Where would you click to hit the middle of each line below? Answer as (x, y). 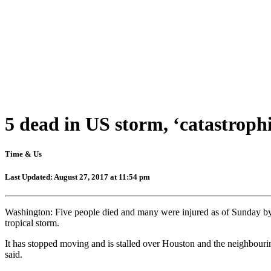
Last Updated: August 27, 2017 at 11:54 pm (77, 177)
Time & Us (23, 154)
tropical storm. (32, 223)
